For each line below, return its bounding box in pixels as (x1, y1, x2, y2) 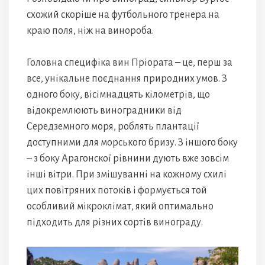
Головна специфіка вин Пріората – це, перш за (27, 57, 232, 69)
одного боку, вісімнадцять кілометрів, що (27, 89, 210, 101)
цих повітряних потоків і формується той (27, 185, 207, 196)
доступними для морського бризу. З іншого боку (27, 137, 238, 148)
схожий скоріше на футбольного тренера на (27, 9, 219, 21)
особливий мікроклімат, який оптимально (27, 201, 214, 212)
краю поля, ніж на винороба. (27, 25, 154, 37)
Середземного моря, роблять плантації (27, 121, 199, 132)
